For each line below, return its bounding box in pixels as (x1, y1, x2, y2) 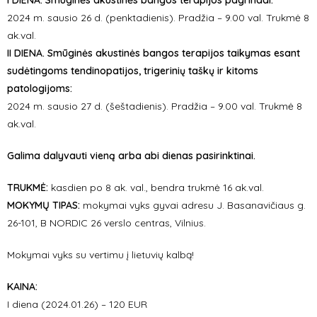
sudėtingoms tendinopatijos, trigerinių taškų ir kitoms (7, 64, 258, 77)
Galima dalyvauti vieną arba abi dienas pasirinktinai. (7, 149, 255, 162)
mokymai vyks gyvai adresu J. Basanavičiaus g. (83, 199, 306, 212)
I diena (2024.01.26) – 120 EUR (7, 298, 147, 311)
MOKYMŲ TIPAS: (7, 199, 83, 212)
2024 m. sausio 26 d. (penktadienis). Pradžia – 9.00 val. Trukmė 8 (7, 11, 309, 24)
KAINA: (7, 280, 38, 293)
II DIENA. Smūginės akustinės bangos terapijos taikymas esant (7, 47, 300, 59)
